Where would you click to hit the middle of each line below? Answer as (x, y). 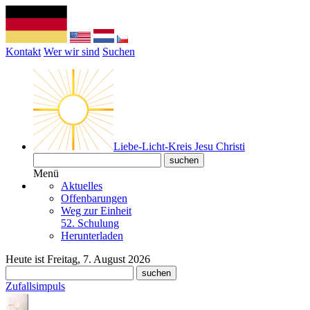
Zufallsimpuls (35, 286)
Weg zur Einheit (96, 211)
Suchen (119, 52)
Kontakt (23, 52)
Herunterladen (92, 236)
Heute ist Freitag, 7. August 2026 (78, 259)
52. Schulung (90, 223)
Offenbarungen (94, 198)
